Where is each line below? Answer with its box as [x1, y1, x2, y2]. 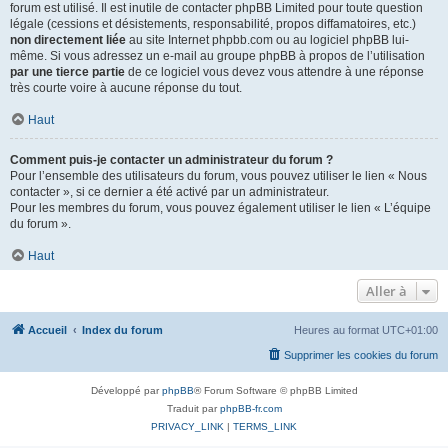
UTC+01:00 [382, 324, 438, 336]
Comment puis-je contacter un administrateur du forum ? [10, 153, 333, 167]
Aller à [366, 282, 407, 300]
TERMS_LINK [233, 421, 297, 432]
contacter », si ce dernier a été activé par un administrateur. [10, 185, 329, 199]
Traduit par [166, 403, 220, 414]
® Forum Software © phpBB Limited [193, 385, 358, 396]
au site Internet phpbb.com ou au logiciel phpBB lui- [126, 33, 409, 47]
